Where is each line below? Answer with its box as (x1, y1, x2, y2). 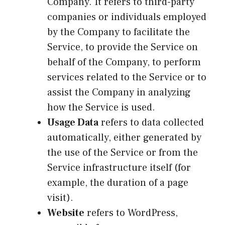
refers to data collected (98, 116, 204, 129)
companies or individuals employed (47, 10, 206, 24)
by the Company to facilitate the (47, 25, 190, 39)
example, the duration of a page (47, 176, 188, 189)
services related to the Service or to (47, 70, 206, 84)
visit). (47, 191, 73, 204)
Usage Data (47, 116, 98, 129)
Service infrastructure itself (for (47, 161, 191, 174)
